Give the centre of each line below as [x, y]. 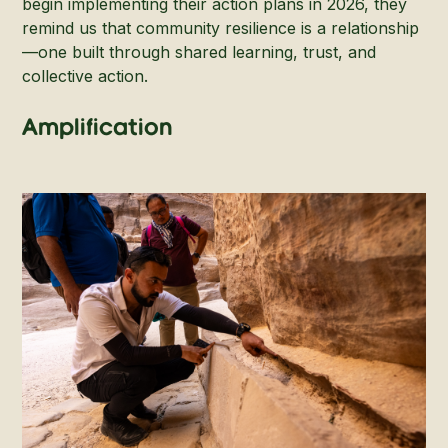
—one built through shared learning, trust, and [199, 52]
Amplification [97, 128]
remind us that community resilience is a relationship [221, 28]
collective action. [85, 76]
